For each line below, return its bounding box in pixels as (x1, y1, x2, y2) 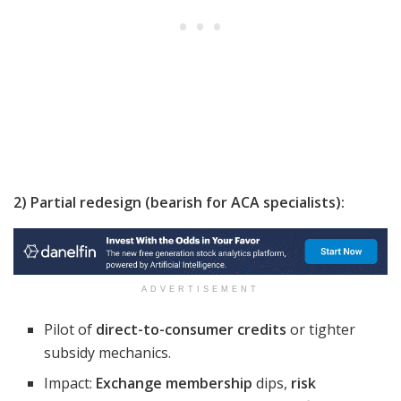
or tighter (286, 320, 356, 340)
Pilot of (44, 320, 97, 340)
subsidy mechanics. (44, 343, 172, 363)
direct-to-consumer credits (96, 320, 287, 340)
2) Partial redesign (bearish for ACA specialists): (13, 192, 345, 213)
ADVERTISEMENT (141, 285, 260, 294)
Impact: (44, 373, 97, 394)
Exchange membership (96, 373, 253, 394)
